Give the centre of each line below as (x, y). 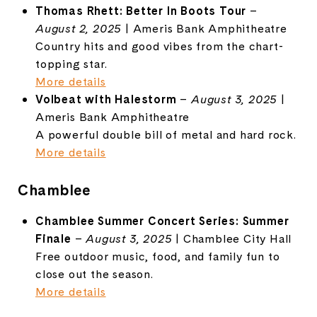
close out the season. (94, 273)
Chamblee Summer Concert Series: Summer (162, 220)
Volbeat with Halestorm (106, 99)
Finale (53, 238)
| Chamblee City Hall (232, 238)
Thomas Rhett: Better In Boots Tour (141, 10)
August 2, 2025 (79, 28)
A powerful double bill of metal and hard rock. (166, 134)
